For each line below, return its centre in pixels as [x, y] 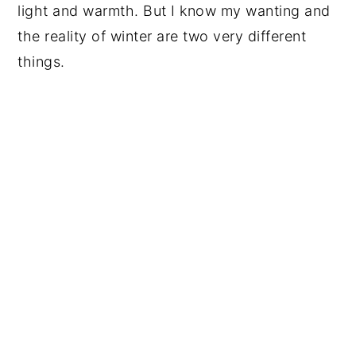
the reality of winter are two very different [162, 36]
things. [41, 61]
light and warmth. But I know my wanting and [174, 10]
